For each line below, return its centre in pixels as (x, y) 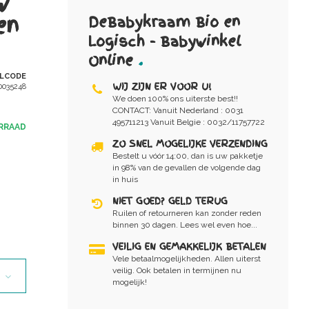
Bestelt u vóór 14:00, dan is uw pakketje (188, 156)
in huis (125, 179)
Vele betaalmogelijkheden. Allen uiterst (187, 259)
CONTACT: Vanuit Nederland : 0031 (178, 110)
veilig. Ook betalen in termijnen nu (177, 270)
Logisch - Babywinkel (165, 41)
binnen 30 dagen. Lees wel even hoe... (185, 225)
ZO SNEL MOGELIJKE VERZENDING (190, 144)
